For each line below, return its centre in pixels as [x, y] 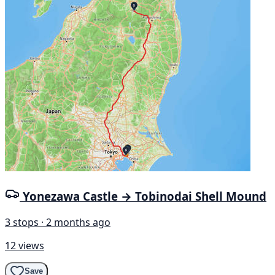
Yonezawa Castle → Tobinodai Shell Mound [145, 196]
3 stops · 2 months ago [58, 222]
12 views [25, 245]
